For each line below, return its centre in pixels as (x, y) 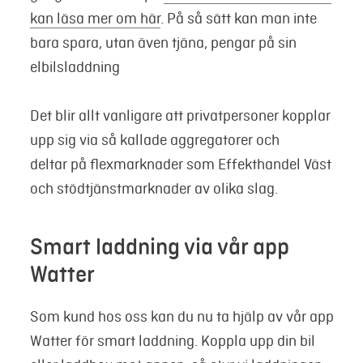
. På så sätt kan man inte (238, 18)
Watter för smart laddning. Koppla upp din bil (172, 341)
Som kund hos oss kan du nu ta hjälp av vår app (181, 316)
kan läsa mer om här (95, 18)
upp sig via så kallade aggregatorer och (154, 140)
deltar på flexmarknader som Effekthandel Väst (180, 164)
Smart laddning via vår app (159, 247)
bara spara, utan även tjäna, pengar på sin (163, 43)
